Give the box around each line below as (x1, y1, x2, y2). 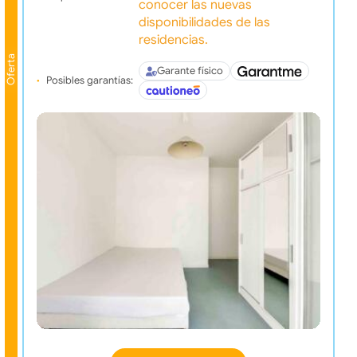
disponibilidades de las (138, 14, 270, 31)
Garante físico (156, 64, 223, 77)
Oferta (4, 53, 18, 85)
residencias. (138, 32, 208, 49)
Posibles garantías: (45, 73, 133, 87)
